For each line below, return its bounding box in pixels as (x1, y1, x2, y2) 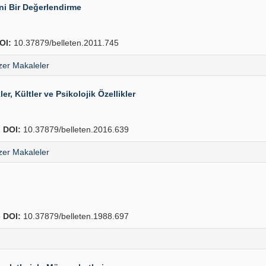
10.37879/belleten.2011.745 (11, 38, 119, 47)
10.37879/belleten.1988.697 (21, 211, 129, 221)
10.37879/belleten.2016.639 (21, 125, 129, 134)
